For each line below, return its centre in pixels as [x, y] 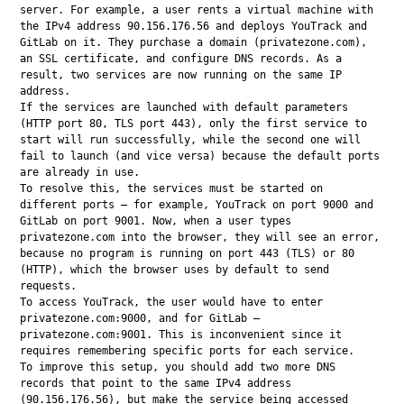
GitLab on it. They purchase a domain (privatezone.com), [194, 42]
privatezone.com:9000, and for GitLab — [140, 318]
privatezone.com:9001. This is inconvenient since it [181, 334]
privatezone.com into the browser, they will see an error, [200, 237]
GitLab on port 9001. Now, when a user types [156, 220]
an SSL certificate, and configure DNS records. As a [181, 58]
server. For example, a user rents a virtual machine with [197, 9]
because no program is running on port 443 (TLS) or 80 [188, 253]
